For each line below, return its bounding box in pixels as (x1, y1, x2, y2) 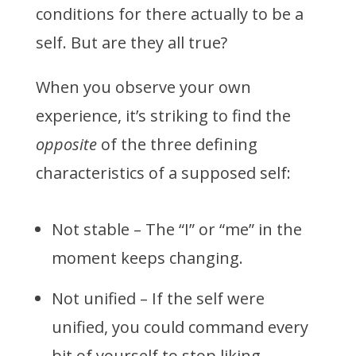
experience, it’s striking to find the (35, 105, 291, 127)
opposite (35, 133, 97, 156)
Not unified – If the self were (51, 288, 265, 310)
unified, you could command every (51, 316, 308, 339)
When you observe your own (35, 76, 251, 99)
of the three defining (96, 133, 257, 156)
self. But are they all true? (35, 32, 227, 54)
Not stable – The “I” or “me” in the (51, 219, 302, 241)
